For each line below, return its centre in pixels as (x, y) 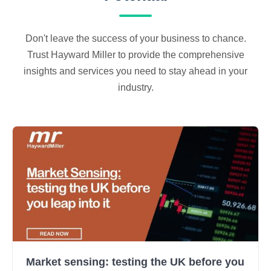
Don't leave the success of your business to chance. (135, 38)
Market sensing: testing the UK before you (135, 262)
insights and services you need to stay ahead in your (135, 71)
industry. (135, 87)
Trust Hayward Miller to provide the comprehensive (135, 55)
